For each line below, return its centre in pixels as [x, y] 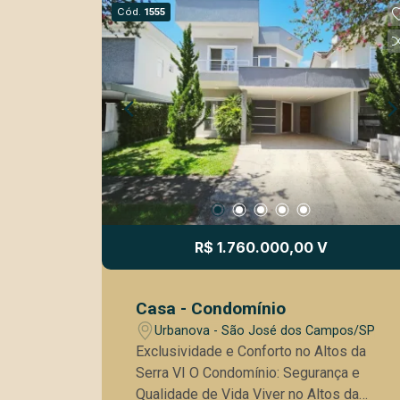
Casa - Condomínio [211, 308]
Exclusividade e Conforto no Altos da [251, 351]
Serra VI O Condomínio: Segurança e [163, 373]
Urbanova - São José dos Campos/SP [265, 330]
